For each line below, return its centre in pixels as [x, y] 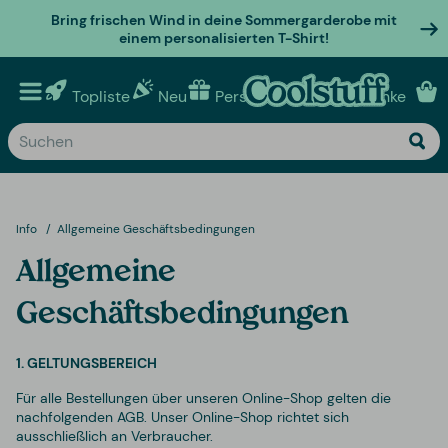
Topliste [101, 96]
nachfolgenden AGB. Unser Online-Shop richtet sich [182, 416]
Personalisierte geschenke [310, 96]
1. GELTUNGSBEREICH [86, 362]
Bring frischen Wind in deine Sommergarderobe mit [223, 19]
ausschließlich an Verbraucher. [114, 435]
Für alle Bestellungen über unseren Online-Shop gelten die [203, 397]
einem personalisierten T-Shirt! [223, 37]
